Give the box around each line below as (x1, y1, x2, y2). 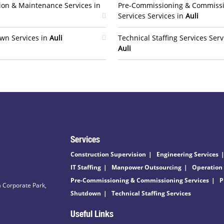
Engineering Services (156, 150, 218, 158)
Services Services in (118, 11, 185, 20)
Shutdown (70, 189, 101, 197)
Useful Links (70, 208, 113, 219)
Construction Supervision (70, 150, 146, 158)
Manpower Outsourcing (111, 163, 181, 171)
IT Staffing (70, 163, 101, 171)
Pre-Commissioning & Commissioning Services (70, 176, 209, 184)
